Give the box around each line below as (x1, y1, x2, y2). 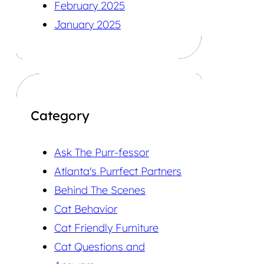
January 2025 (54, 18, 121, 32)
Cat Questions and (54, 239, 145, 253)
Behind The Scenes (54, 183, 146, 197)
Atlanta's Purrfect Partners (54, 164, 181, 178)
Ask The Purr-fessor (54, 145, 149, 159)
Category (31, 107, 90, 124)
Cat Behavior (54, 202, 117, 216)
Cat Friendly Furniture (54, 220, 159, 235)
